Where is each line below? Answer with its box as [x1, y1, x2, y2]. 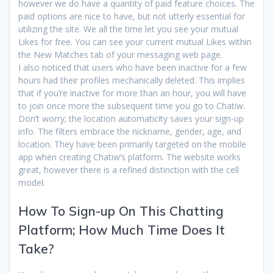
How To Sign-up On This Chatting [18, 202, 224, 219]
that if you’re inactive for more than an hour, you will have [18, 87, 246, 99]
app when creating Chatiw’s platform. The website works [18, 151, 241, 163]
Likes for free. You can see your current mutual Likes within [18, 35, 252, 48]
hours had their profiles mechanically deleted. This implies [18, 74, 245, 86]
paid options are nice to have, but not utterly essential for [18, 10, 245, 22]
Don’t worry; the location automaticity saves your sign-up [18, 112, 244, 124]
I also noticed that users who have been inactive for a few [18, 61, 247, 73]
